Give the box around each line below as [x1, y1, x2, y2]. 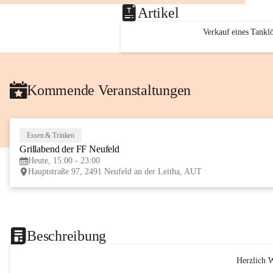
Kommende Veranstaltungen [27, 82, 191, 98]
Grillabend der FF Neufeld [19, 144, 119, 154]
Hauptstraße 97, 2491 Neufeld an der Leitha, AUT [28, 167, 202, 176]
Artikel [138, 4, 179, 21]
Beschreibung [27, 227, 107, 244]
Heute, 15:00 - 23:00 [28, 156, 100, 165]
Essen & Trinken [27, 130, 75, 140]
